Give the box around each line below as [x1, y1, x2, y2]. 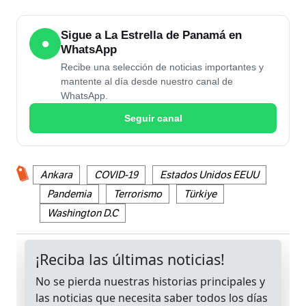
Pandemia [47, 188, 92, 201]
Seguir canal [124, 112, 182, 124]
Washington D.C [47, 207, 118, 220]
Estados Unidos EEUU [160, 169, 259, 182]
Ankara [40, 169, 72, 182]
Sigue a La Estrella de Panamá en [61, 29, 242, 42]
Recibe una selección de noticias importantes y [61, 61, 264, 73]
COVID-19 [94, 169, 138, 182]
